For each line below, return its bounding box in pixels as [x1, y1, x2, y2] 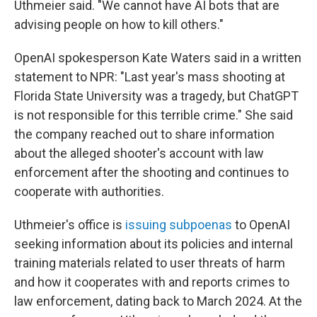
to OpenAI [232, 217, 290, 232]
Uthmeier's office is [14, 217, 125, 232]
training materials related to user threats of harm [14, 255, 285, 270]
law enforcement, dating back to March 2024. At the [14, 294, 302, 309]
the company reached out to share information [14, 127, 275, 142]
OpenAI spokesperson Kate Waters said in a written [14, 50, 301, 65]
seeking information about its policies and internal [14, 236, 293, 251]
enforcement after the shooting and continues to [14, 165, 289, 180]
